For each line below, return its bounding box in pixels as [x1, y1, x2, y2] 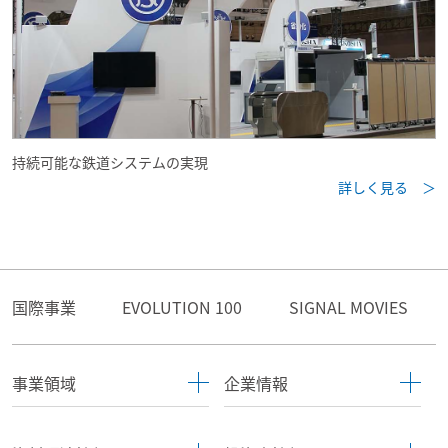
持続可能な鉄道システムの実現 [12, 151, 208, 172]
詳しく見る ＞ [338, 176, 436, 197]
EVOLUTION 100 [122, 294, 243, 319]
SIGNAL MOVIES [288, 294, 408, 319]
